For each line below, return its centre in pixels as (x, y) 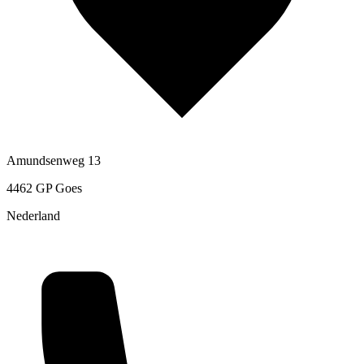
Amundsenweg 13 (54, 160)
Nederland (33, 215)
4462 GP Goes (44, 188)
